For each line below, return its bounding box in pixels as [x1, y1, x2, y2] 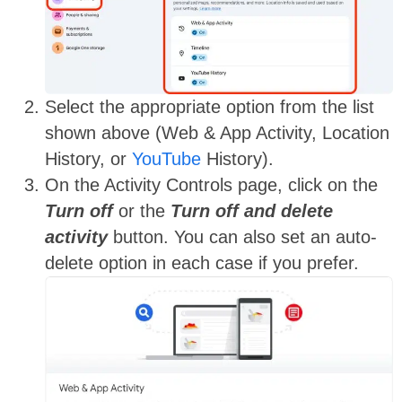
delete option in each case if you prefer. [45, 253, 359, 274]
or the [113, 201, 170, 222]
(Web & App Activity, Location [155, 123, 389, 144]
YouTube [132, 149, 201, 170]
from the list [280, 97, 374, 118]
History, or [45, 149, 132, 170]
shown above [45, 123, 155, 144]
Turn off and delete [170, 201, 333, 222]
